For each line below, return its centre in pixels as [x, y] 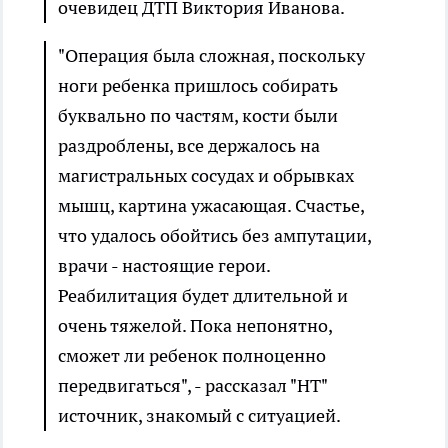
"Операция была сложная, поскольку [211, 55]
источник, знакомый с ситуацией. [199, 415]
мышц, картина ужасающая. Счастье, [211, 205]
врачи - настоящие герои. [164, 265]
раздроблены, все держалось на [189, 145]
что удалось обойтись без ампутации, [214, 235]
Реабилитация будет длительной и [203, 295]
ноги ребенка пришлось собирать [198, 85]
